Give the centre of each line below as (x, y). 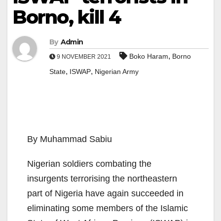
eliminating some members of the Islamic (108, 208)
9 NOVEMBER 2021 (84, 57)
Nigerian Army (117, 72)
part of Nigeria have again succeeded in (105, 194)
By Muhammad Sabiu (70, 139)
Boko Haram (149, 56)
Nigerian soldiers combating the (89, 164)
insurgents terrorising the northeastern (102, 179)
